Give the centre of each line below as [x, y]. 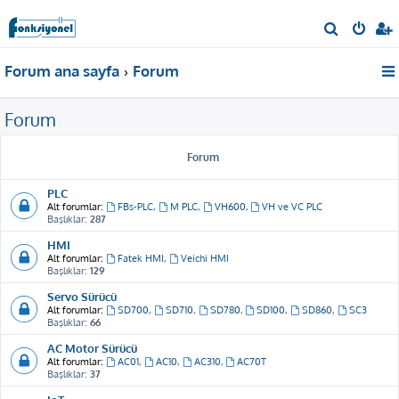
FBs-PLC [135, 207]
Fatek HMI [140, 258]
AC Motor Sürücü [92, 348]
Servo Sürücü [82, 296]
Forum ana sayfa [62, 71]
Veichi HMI [204, 258]
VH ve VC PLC [293, 207]
